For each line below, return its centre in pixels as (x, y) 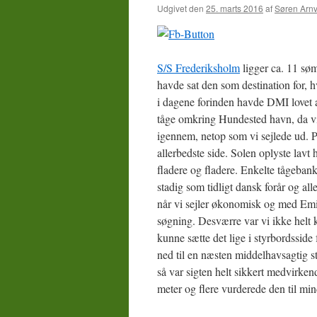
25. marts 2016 (235, 8)
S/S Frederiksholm (198, 68)
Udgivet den (180, 8)
